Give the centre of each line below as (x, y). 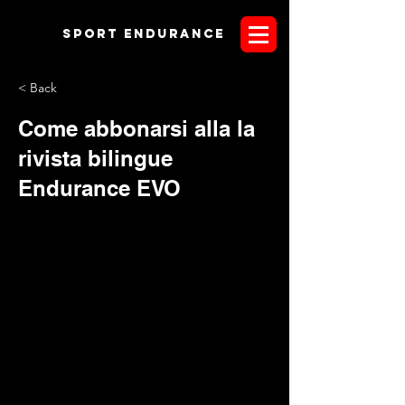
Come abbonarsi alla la (137, 128)
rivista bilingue (95, 158)
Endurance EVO (99, 188)
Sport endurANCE (143, 34)
